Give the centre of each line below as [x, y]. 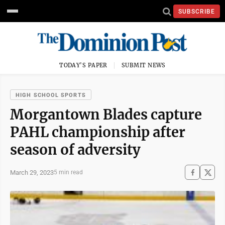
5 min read [68, 172]
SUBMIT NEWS [144, 65]
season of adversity [75, 150]
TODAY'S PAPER [83, 65]
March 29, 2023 [32, 172]
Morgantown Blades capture [106, 115]
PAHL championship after [98, 132]
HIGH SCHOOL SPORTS [51, 95]
